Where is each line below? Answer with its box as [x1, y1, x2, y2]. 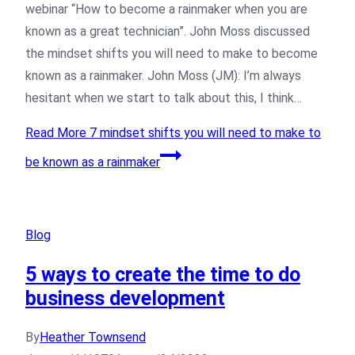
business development [25, 286, 225, 310]
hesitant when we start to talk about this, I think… [25, 90, 302, 105]
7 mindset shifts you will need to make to [86, 124, 321, 140]
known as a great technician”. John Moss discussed [25, 23, 310, 39]
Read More [25, 124, 86, 140]
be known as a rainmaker [25, 154, 160, 170]
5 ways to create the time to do [25, 262, 300, 286]
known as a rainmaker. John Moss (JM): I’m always [25, 67, 301, 83]
